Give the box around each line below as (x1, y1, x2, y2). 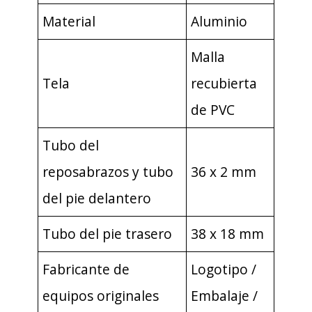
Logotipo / (191, 260, 256, 279)
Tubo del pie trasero (42, 224, 172, 243)
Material (42, 12, 95, 31)
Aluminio (191, 12, 247, 31)
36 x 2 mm (191, 162, 256, 181)
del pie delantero (42, 189, 151, 208)
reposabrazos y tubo (42, 162, 173, 181)
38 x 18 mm (191, 224, 264, 243)
